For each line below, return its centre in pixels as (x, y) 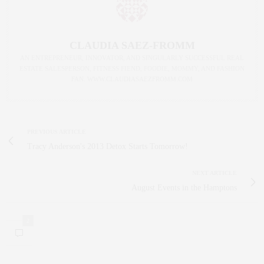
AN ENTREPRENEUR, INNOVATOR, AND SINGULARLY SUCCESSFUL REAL (132, 58)
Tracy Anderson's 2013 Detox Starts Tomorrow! (108, 147)
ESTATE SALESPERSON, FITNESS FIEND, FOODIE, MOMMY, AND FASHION (132, 69)
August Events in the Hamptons (184, 188)
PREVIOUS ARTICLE (57, 132)
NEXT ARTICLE (214, 173)
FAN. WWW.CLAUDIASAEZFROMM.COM (132, 79)
